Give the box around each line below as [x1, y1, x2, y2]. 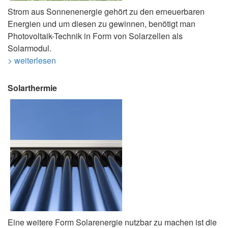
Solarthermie [8, 82, 57, 94]
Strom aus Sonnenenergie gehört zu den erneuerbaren [8, 6, 205, 18]
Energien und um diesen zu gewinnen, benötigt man [8, 18, 195, 30]
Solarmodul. [8, 42, 51, 54]
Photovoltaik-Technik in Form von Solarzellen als [8, 30, 183, 42]
